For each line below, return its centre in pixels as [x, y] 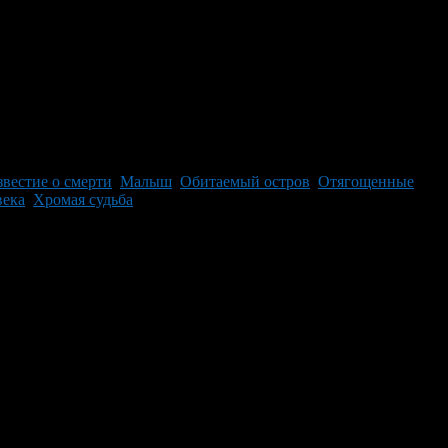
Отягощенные [366, 181]
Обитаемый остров [245, 181]
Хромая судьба [83, 199]
